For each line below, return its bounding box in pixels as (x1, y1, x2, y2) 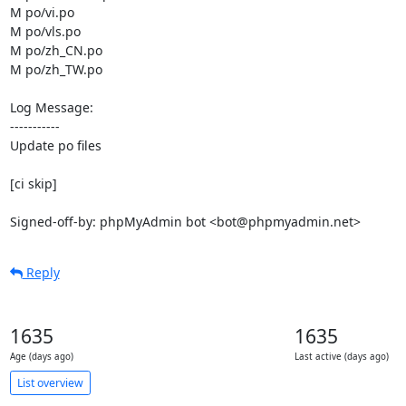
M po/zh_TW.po (9, 61, 102, 78)
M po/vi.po (9, 4, 74, 21)
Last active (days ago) (294, 351, 389, 362)
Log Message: (9, 99, 93, 116)
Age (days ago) (9, 351, 73, 362)
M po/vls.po (9, 23, 81, 40)
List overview (16, 374, 83, 391)
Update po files (9, 137, 101, 154)
